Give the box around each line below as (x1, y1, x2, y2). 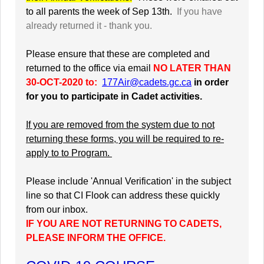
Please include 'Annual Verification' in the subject (26, 176, 231, 186)
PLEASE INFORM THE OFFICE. (26, 233, 168, 243)
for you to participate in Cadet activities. (26, 91, 204, 101)
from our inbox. (26, 204, 90, 214)
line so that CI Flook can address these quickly (26, 190, 220, 200)
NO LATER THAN (153, 63, 231, 73)
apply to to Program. (26, 148, 112, 158)
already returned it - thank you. (26, 21, 154, 31)
